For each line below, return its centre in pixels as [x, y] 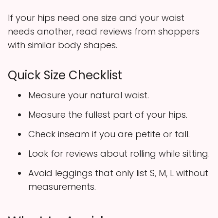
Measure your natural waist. [89, 95]
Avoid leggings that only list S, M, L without [118, 173]
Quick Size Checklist [65, 75]
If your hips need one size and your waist [96, 18]
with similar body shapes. [63, 45]
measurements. [62, 186]
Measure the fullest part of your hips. [108, 114]
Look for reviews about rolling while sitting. [119, 153]
